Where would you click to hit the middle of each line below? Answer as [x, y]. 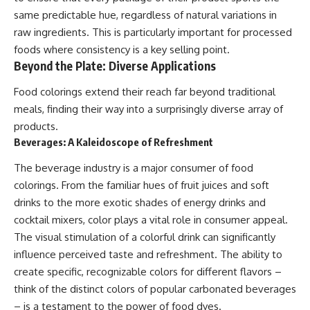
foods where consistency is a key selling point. [122, 49]
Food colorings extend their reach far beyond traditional [145, 92]
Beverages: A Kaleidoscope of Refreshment [113, 142]
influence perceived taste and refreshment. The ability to [148, 254]
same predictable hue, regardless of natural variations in [145, 15]
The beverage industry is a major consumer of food [134, 167]
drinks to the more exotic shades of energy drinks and [140, 202]
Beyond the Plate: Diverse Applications [115, 65]
